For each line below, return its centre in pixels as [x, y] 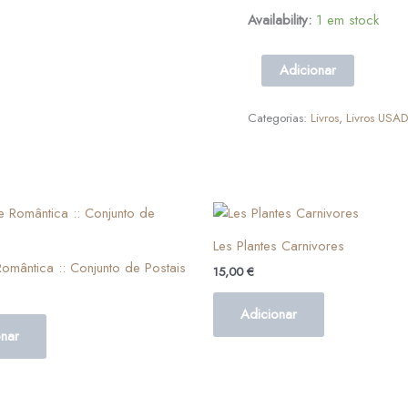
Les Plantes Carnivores [279, 246]
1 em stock [347, 20]
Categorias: [279, 117]
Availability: [280, 20]
